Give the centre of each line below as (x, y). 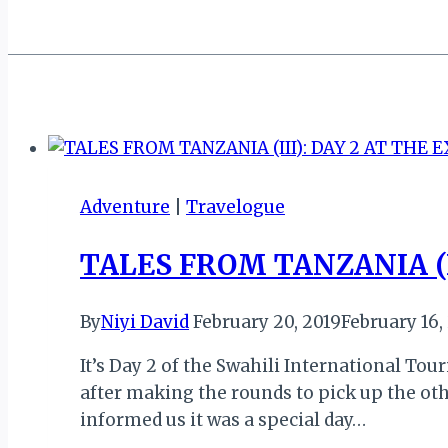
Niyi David (145, 322)
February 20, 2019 (267, 322)
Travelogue (235, 206)
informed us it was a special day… (223, 420)
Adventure (125, 206)
